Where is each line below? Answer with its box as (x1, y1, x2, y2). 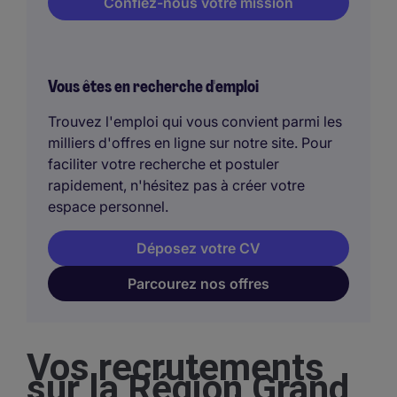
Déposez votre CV (136, 239, 261, 258)
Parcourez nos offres (128, 275, 269, 293)
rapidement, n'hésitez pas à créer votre (48, 176, 305, 195)
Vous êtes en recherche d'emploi (48, 76, 259, 98)
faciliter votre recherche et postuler (48, 155, 279, 174)
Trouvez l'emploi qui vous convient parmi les (48, 113, 342, 131)
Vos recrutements (27, 346, 324, 389)
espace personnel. (48, 198, 172, 216)
